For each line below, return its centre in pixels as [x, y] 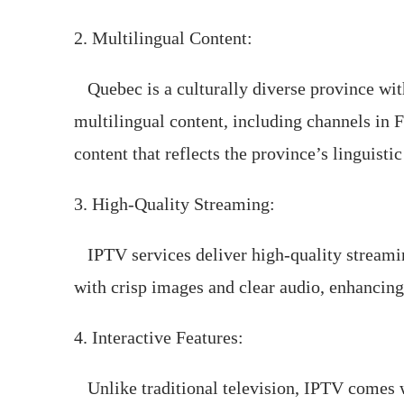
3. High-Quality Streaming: [174, 204]
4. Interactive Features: [159, 337]
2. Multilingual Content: [163, 38]
